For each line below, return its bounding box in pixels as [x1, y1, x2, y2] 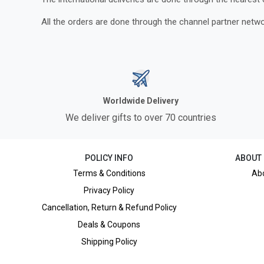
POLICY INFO [85, 153, 134, 163]
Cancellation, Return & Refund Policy [41, 203, 177, 212]
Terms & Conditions [72, 169, 146, 178]
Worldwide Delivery [103, 96, 179, 105]
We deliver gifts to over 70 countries [65, 112, 217, 123]
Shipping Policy [81, 237, 137, 246]
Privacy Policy [84, 186, 135, 195]
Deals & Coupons [78, 220, 141, 229]
